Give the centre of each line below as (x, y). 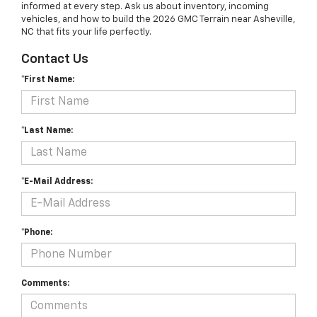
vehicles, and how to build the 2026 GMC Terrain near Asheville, (158, 20)
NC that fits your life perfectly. (86, 33)
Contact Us (55, 60)
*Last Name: (47, 131)
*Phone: (37, 233)
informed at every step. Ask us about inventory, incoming (145, 7)
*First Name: (48, 80)
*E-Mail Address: (57, 182)
